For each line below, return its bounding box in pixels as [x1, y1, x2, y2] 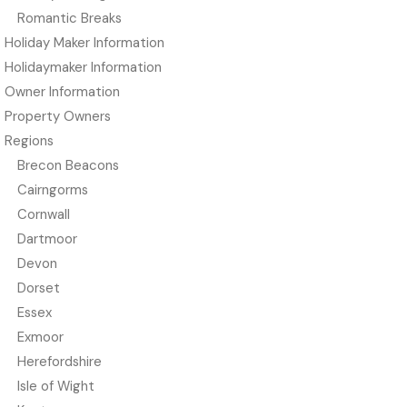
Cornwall [16, 205, 70, 224]
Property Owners [5, 107, 111, 126]
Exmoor [16, 328, 64, 347]
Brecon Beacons [16, 156, 119, 175]
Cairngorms [16, 181, 88, 200]
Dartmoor [16, 230, 77, 249]
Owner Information [5, 83, 120, 102]
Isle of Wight [16, 377, 94, 396]
